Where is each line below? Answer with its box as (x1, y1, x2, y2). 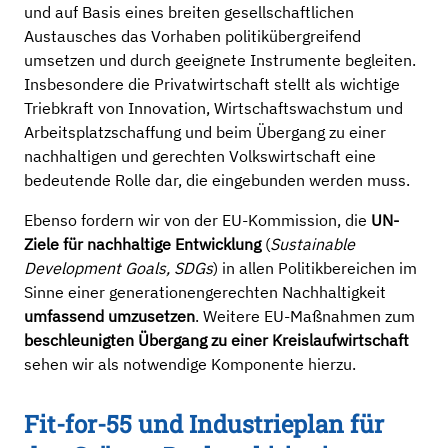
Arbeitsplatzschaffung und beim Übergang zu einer (24, 122, 386, 142)
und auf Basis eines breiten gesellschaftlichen (24, 2, 354, 22)
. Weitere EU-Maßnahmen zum (195, 306, 415, 326)
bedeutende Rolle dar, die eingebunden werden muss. (24, 170, 410, 190)
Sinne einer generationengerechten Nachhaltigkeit (24, 282, 386, 302)
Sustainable (270, 234, 355, 254)
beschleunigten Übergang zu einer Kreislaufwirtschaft (24, 330, 409, 350)
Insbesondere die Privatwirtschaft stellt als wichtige (24, 74, 400, 94)
